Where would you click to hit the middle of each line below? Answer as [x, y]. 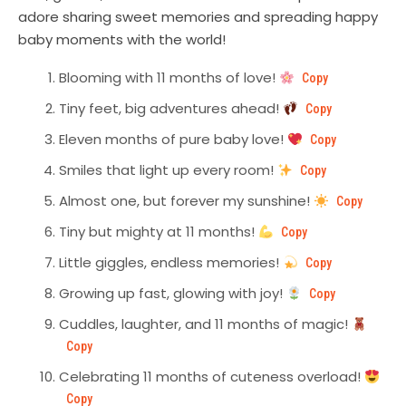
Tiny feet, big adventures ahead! [171, 109]
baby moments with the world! [122, 40]
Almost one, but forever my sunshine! [186, 201]
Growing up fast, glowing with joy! [173, 294]
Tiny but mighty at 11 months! [159, 232]
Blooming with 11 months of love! [169, 78]
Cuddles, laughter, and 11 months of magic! [205, 324]
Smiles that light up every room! [168, 170]
